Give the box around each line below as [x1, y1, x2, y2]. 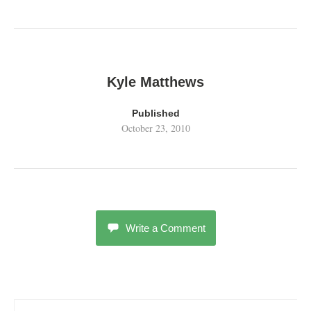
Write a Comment [125, 222, 205, 235]
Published [131, 108, 180, 119]
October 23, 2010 [121, 121, 190, 135]
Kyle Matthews [107, 74, 204, 90]
